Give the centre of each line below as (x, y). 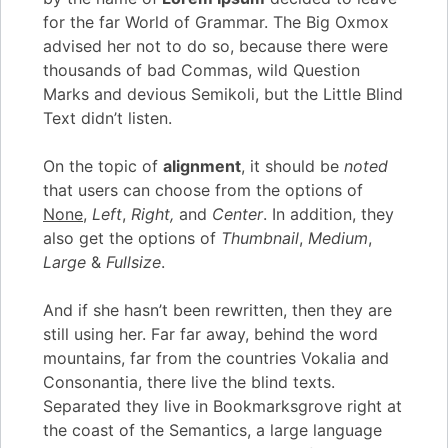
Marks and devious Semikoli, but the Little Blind (223, 93)
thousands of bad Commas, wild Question (201, 69)
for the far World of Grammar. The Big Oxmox (216, 21)
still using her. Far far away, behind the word (210, 333)
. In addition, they (328, 213)
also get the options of (132, 237)
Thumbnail (260, 237)
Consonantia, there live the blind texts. (189, 381)
